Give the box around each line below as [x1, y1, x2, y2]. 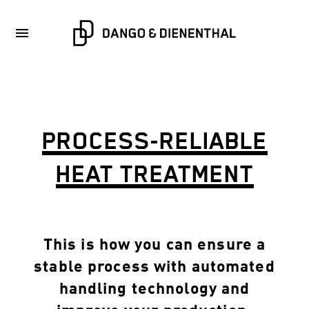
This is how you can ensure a [43, 237, 266, 254]
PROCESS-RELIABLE [41, 126, 268, 155]
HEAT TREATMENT [55, 159, 254, 188]
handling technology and [59, 281, 250, 298]
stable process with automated [34, 259, 275, 276]
